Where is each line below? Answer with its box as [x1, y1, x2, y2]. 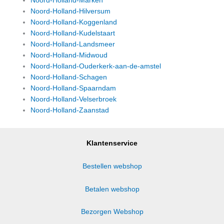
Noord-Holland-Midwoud [30, 51, 108, 59]
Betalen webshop [84, 185, 139, 193]
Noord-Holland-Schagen [30, 73, 107, 81]
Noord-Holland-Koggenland [30, 18, 117, 26]
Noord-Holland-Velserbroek [30, 95, 117, 103]
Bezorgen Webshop [80, 208, 143, 216]
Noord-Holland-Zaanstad [30, 106, 109, 114]
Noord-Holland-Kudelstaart [30, 29, 115, 37]
